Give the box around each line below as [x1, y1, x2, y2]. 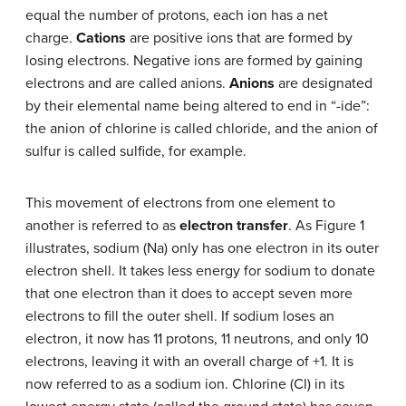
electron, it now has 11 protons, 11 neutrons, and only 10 [25, 329, 369, 348]
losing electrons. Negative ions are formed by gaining [25, 51, 362, 70]
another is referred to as [25, 216, 179, 235]
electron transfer [179, 216, 288, 235]
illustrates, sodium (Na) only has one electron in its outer [25, 238, 379, 257]
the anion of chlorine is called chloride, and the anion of [25, 119, 378, 138]
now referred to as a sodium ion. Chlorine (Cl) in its [25, 374, 344, 393]
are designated [275, 73, 372, 92]
